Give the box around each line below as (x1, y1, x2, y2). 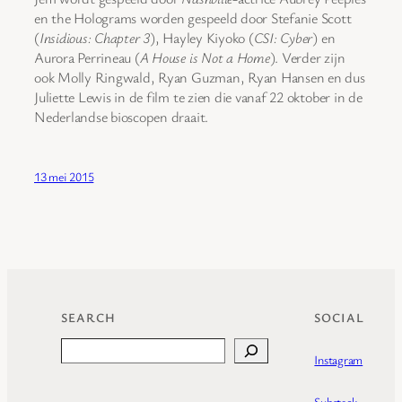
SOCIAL (314, 309, 365, 327)
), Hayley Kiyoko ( (149, 27, 254, 48)
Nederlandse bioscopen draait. (34, 106, 209, 127)
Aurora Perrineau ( (34, 47, 140, 67)
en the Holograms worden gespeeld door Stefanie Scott (34, 7, 352, 28)
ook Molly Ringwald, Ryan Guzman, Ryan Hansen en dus (34, 66, 365, 87)
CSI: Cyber (253, 27, 313, 48)
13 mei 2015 (34, 168, 94, 186)
